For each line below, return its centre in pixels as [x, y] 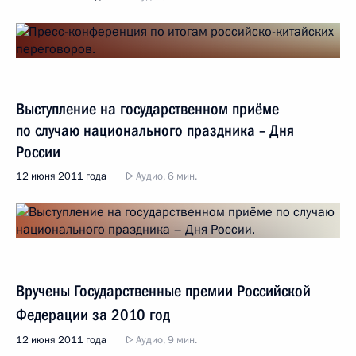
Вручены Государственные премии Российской [163, 291]
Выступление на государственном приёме [147, 109]
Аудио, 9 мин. [165, 340]
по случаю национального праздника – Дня [155, 130]
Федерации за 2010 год [93, 315]
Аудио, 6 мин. [165, 176]
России [38, 152]
